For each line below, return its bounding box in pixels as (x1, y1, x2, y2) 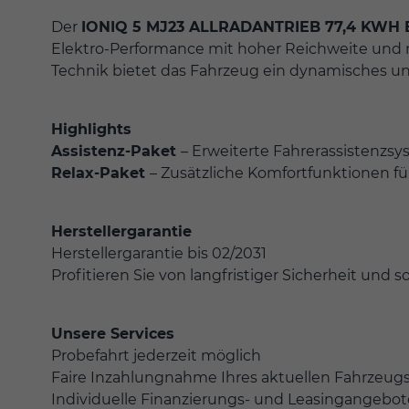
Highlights (51, 120, 131, 138)
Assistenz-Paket (51, 142, 181, 160)
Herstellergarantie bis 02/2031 (51, 244, 267, 262)
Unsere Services (51, 324, 174, 342)
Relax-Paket (51, 163, 150, 182)
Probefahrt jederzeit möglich (51, 346, 261, 364)
